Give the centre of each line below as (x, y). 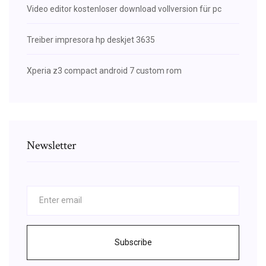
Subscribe (133, 242)
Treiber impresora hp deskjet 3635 (91, 39)
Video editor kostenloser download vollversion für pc (124, 9)
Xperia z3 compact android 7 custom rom (104, 70)
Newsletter (51, 145)
